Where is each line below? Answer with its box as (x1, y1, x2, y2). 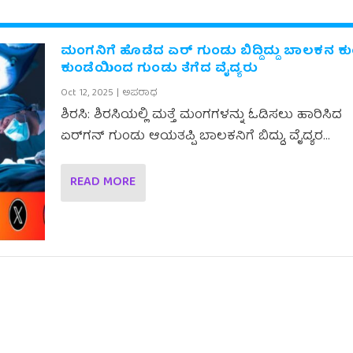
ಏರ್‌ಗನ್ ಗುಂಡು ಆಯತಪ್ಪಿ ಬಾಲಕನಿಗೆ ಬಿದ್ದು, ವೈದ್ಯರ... (60, 125, 330, 148)
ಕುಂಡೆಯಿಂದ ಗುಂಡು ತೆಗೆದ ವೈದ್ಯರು (60, 58, 258, 80)
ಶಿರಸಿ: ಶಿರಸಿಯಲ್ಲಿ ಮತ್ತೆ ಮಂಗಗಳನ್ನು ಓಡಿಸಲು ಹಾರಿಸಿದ (60, 104, 342, 127)
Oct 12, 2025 (60, 84, 113, 102)
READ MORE (69, 171, 136, 194)
